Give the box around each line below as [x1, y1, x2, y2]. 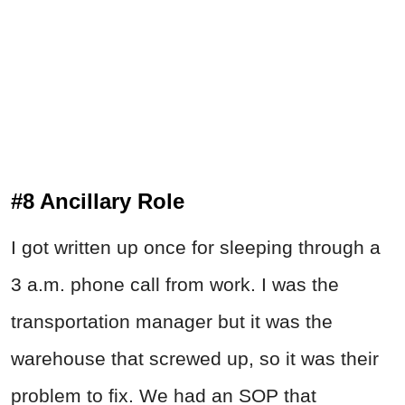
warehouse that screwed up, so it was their [11, 348, 379, 370]
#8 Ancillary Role [11, 189, 184, 214]
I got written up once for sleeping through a [11, 237, 381, 259]
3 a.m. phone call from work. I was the [11, 274, 339, 296]
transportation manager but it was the [11, 311, 333, 333]
